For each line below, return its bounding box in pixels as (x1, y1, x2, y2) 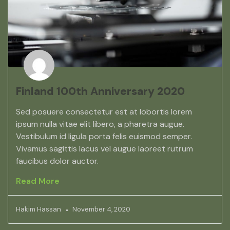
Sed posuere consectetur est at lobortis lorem (16, 106, 192, 118)
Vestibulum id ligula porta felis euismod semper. (16, 131, 192, 142)
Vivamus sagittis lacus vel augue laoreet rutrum (16, 143, 193, 155)
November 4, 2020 (72, 205, 130, 214)
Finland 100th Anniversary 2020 (16, 84, 185, 99)
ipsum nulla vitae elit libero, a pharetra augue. (16, 119, 184, 130)
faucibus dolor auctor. (16, 156, 99, 167)
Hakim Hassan (16, 205, 61, 214)
